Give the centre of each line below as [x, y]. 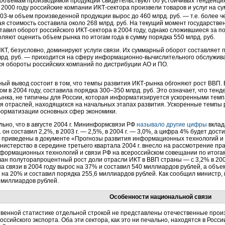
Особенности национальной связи [160, 197]
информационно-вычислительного [145, 57]
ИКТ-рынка [148, 83]
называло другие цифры [172, 125]
